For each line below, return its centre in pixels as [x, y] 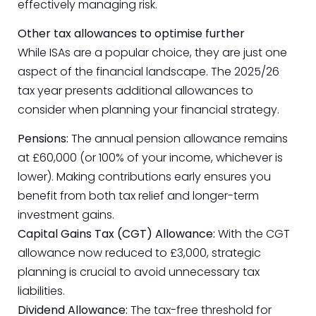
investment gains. [66, 215]
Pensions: [44, 139]
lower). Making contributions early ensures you [144, 177]
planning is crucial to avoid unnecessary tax [139, 272]
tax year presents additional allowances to [135, 90]
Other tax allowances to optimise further [131, 33]
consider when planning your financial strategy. [148, 109]
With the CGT [253, 234]
